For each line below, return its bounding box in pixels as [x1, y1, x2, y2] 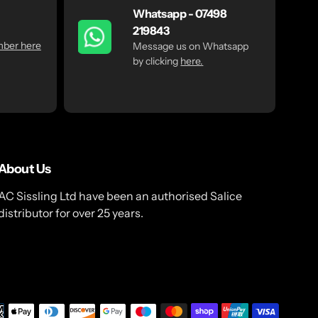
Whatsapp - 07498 [133, 6, 227, 21]
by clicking [133, 55, 181, 68]
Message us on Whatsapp [133, 40, 249, 53]
